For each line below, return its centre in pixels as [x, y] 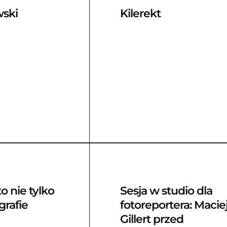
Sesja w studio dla [166, 191]
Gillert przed [152, 219]
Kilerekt [141, 13]
